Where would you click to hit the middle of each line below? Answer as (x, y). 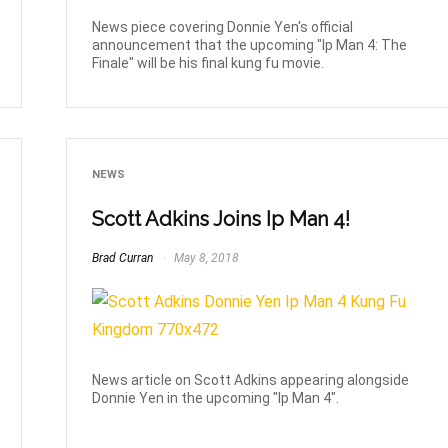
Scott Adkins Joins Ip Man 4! (221, 219)
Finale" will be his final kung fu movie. (208, 62)
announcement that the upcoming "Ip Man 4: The (250, 44)
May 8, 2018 (205, 258)
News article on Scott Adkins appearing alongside (251, 380)
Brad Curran (123, 258)
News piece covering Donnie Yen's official (223, 26)
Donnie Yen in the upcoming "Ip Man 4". (216, 398)
